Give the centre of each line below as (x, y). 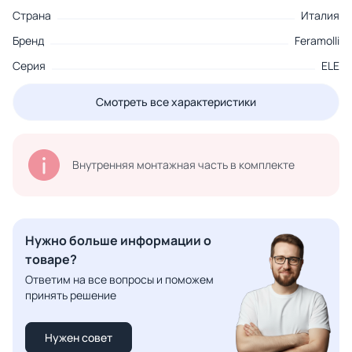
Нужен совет (79, 338)
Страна (32, 16)
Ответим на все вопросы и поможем (119, 280)
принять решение (71, 295)
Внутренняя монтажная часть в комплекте (183, 165)
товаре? (51, 260)
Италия (320, 16)
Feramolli (317, 41)
